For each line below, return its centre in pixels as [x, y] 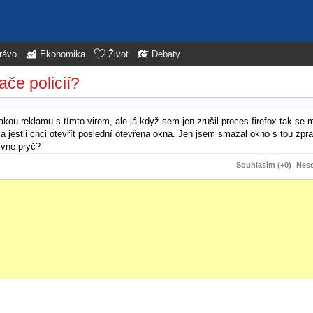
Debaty [166, 54]
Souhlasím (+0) [264, 165]
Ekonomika [63, 54]
